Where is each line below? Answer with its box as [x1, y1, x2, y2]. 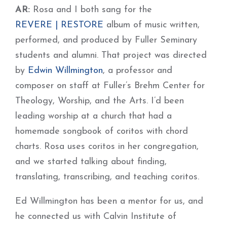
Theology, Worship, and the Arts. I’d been [15, 96, 184, 106]
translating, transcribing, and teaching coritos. [15, 172, 199, 182]
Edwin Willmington [28, 66, 103, 75]
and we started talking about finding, [15, 157, 167, 167]
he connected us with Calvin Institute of [15, 212, 176, 221]
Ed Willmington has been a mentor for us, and [15, 197, 203, 206]
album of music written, [103, 20, 200, 30]
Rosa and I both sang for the [30, 5, 155, 15]
